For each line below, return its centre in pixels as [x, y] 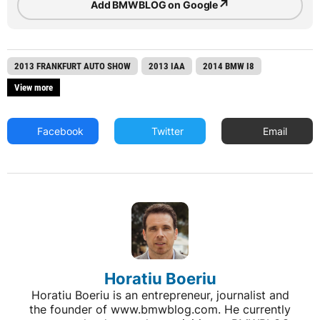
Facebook [59, 131]
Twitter [166, 131]
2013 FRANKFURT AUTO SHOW [72, 66]
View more [34, 87]
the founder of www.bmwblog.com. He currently [160, 309]
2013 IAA [167, 66]
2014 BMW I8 [229, 66]
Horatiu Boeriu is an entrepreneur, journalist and [160, 295]
